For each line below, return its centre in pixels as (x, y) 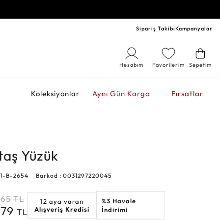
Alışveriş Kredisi (62, 209)
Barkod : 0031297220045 (74, 176)
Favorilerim (168, 65)
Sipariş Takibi (156, 28)
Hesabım (132, 65)
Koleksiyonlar (55, 94)
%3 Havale (119, 201)
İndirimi (115, 210)
